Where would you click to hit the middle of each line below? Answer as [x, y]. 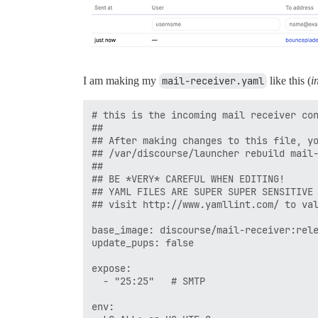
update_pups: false [143, 242]
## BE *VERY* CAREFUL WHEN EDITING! [188, 179]
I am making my [121, 80]
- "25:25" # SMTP [148, 281]
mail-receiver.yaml [213, 81]
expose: [111, 268]
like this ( [289, 80]
